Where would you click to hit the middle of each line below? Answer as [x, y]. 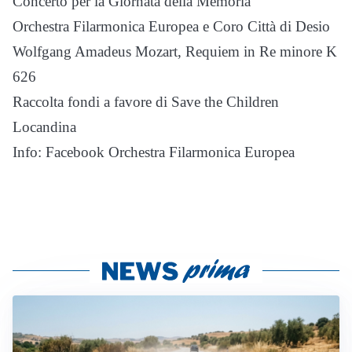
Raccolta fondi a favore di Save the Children [146, 102]
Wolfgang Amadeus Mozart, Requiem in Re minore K [175, 51]
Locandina [44, 127]
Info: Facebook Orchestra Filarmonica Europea [154, 152]
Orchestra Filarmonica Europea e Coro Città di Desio [171, 26]
